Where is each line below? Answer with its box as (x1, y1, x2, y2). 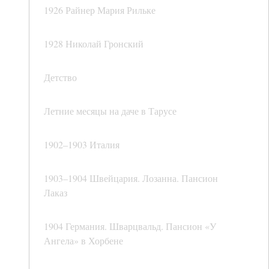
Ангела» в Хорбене (44, 234, 123, 247)
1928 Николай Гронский (44, 37, 144, 50)
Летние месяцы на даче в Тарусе (44, 104, 177, 118)
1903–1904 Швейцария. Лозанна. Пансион (44, 172, 218, 185)
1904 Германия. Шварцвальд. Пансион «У (44, 220, 216, 233)
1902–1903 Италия (44, 138, 119, 151)
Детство (44, 71, 77, 84)
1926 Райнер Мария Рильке (44, 4, 156, 17)
